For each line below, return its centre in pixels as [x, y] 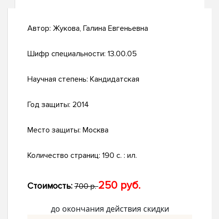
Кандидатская [115, 79]
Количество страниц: [65, 156]
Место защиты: [55, 130]
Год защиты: [50, 105]
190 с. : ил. [120, 156]
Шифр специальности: [67, 54]
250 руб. [119, 186]
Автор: [40, 29]
